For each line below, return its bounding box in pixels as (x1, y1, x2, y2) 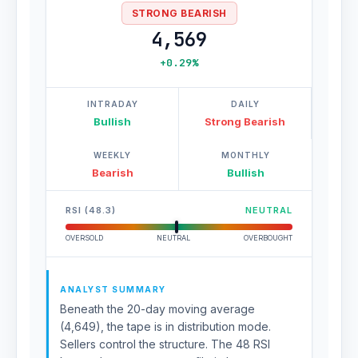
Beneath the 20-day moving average (60, 302, 255, 316)
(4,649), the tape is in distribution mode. (60, 320, 271, 333)
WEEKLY (93, 150, 131, 160)
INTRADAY (86, 99, 138, 109)
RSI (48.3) (66, 205, 116, 216)
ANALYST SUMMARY (60, 284, 166, 294)
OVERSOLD (66, 233, 103, 242)
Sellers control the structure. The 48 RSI (60, 337, 270, 351)
